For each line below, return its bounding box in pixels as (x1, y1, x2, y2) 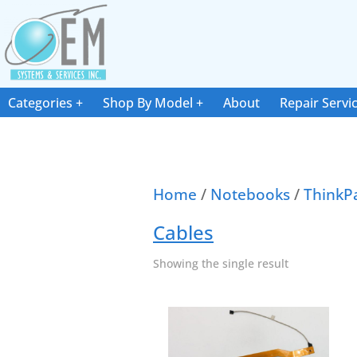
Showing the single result (153, 256, 288, 271)
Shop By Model (103, 94, 193, 112)
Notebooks (210, 184, 290, 205)
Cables (153, 219, 214, 245)
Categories (8, 94, 73, 112)
